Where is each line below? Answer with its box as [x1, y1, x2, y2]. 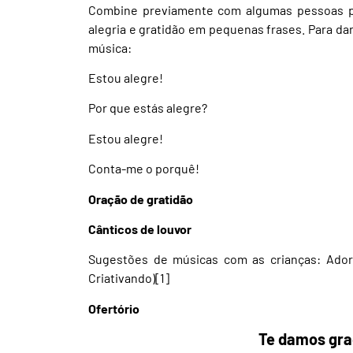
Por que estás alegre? [88, 100, 207, 116]
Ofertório [88, 300, 139, 316]
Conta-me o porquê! [88, 161, 199, 176]
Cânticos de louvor [88, 221, 191, 236]
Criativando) [88, 270, 155, 286]
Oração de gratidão [88, 191, 193, 206]
